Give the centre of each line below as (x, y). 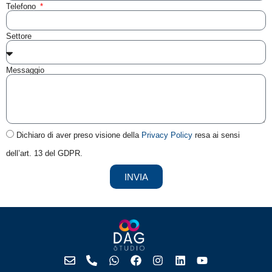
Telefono (22, 7)
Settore (19, 36)
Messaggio (25, 70)
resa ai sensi (216, 135)
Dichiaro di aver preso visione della (79, 135)
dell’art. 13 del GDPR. (44, 154)
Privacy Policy (167, 135)
